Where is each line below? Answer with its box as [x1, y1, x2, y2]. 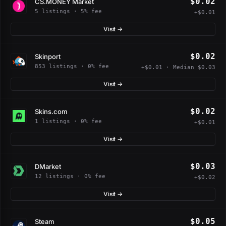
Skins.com [35, 107, 68, 116]
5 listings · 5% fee [35, 8, 102, 15]
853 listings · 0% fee [35, 63, 109, 70]
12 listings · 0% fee [35, 173, 105, 180]
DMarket [35, 162, 61, 171]
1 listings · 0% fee [35, 118, 102, 125]
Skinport [35, 52, 61, 61]
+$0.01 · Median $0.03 [141, 64, 215, 71]
